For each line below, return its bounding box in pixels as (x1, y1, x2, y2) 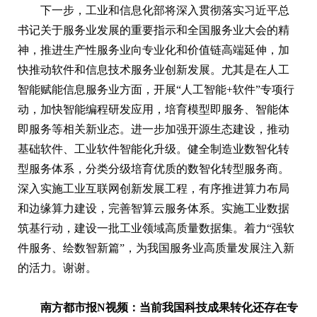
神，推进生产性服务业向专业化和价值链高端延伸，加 (18, 43, 289, 56)
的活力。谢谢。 (18, 261, 97, 274)
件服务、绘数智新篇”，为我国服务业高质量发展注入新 (18, 241, 294, 254)
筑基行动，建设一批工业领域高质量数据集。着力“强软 (18, 221, 294, 234)
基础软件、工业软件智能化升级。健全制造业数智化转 (18, 142, 289, 155)
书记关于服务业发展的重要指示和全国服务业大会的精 (18, 23, 289, 36)
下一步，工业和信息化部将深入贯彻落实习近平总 (40, 4, 289, 16)
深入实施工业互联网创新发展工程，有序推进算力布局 (18, 182, 289, 195)
